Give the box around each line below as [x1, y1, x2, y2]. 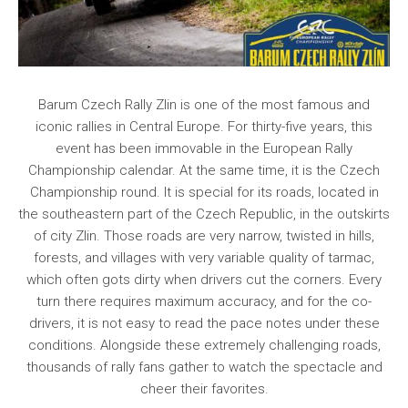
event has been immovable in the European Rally [56, 139, 352, 157]
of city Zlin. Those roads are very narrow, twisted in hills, [34, 227, 374, 244]
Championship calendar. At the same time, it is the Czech [28, 161, 380, 178]
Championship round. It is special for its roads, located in [29, 183, 379, 200]
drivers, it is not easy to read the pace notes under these [28, 314, 380, 331]
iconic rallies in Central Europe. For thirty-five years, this [36, 117, 372, 135]
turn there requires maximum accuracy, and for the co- [36, 292, 372, 310]
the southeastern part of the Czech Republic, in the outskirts [18, 205, 390, 222]
